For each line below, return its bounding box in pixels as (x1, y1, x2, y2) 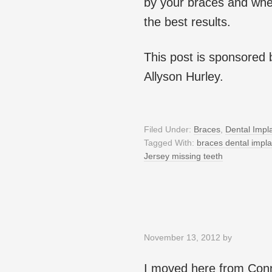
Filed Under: (144, 124, 194, 135)
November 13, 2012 (144, 233, 220, 243)
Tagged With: (144, 138, 197, 148)
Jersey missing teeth (144, 151, 223, 161)
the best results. (144, 15, 231, 29)
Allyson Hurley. (144, 70, 223, 84)
